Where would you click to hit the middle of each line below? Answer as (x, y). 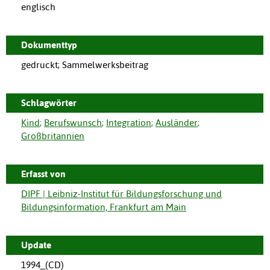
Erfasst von (43, 174)
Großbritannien (53, 136)
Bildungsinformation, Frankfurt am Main (104, 207)
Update (36, 245)
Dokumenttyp (49, 45)
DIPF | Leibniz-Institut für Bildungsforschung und (121, 193)
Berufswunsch (73, 122)
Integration (129, 122)
